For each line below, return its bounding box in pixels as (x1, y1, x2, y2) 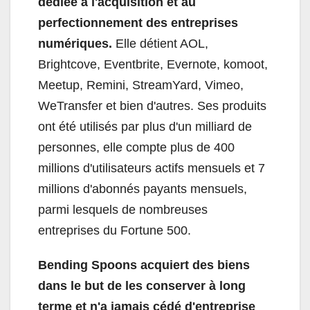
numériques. (38, 37, 112, 51)
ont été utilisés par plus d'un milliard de (38, 120, 252, 134)
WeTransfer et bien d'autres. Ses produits (38, 99, 266, 113)
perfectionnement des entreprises (38, 16, 238, 30)
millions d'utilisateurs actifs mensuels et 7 (38, 161, 265, 176)
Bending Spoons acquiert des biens (38, 258, 250, 273)
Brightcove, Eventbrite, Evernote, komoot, (38, 57, 268, 72)
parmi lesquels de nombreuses (38, 203, 208, 217)
